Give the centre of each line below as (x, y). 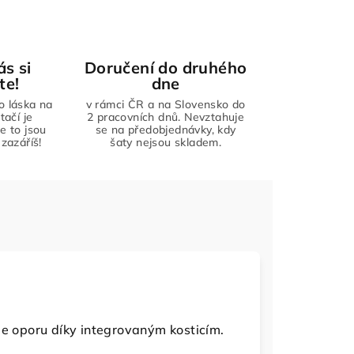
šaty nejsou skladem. (166, 142)
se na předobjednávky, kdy (166, 130)
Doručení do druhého (166, 68)
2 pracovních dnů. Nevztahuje (166, 117)
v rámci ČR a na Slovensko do (166, 104)
